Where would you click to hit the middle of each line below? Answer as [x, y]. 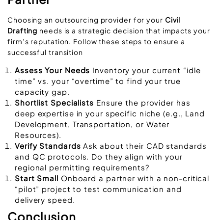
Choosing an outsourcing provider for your [86, 20]
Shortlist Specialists [54, 102]
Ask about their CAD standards [144, 145]
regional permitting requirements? [82, 167]
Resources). [38, 135]
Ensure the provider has [142, 102]
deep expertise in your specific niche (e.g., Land [110, 113]
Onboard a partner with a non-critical [134, 178]
